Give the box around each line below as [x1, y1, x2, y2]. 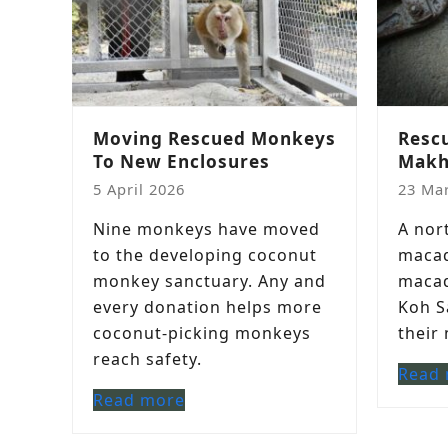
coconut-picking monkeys [93, 322, 311, 344]
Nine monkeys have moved [93, 218, 320, 240]
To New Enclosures [93, 150, 270, 173]
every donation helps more [93, 296, 322, 318]
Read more [93, 389, 185, 411]
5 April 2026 [93, 179, 185, 199]
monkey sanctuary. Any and [93, 270, 326, 292]
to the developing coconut [93, 244, 317, 266]
